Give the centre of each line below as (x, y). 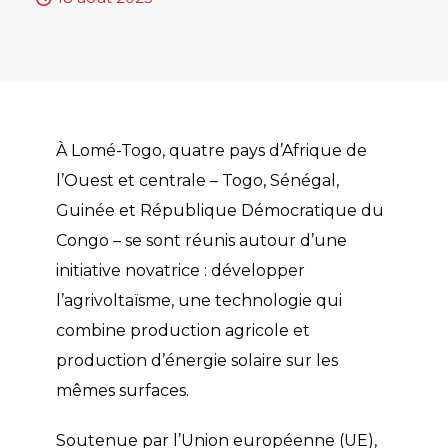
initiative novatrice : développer (180, 270)
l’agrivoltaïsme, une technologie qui (198, 300)
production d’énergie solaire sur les (196, 360)
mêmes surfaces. (122, 390)
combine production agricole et (182, 330)
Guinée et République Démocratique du (219, 210)
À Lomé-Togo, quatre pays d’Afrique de (211, 150)
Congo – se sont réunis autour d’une (201, 240)
